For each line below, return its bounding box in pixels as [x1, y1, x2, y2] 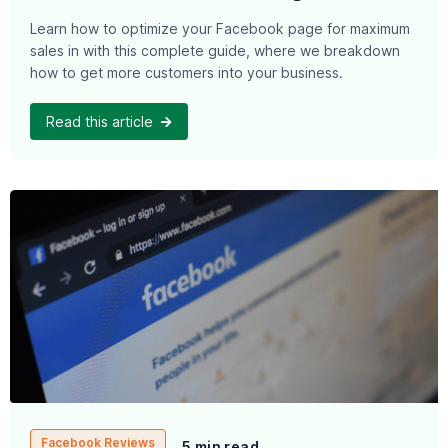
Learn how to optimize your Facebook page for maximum [30, 20, 410, 38]
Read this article [46, 112, 157, 130]
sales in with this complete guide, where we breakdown [30, 42, 400, 60]
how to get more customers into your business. [30, 64, 343, 82]
